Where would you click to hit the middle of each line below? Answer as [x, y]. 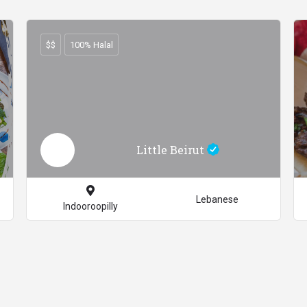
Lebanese [217, 199]
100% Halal [91, 45]
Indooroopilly [90, 207]
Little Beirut [171, 149]
